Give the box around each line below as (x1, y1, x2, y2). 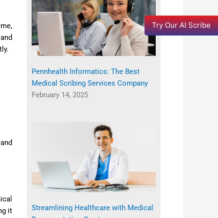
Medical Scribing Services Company (31, 78, 148, 88)
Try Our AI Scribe (152, 20, 211, 30)
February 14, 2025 (31, 90, 88, 99)
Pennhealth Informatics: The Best (31, 67, 140, 76)
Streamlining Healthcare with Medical (31, 203, 153, 212)
